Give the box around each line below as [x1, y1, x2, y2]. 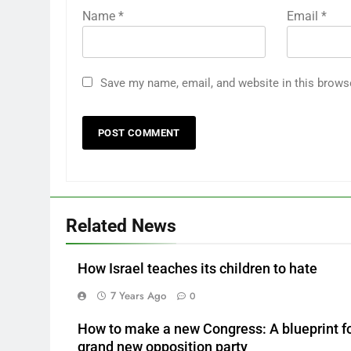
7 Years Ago [110, 288, 166, 303]
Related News [66, 214, 176, 237]
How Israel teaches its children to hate [78, 260, 317, 277]
